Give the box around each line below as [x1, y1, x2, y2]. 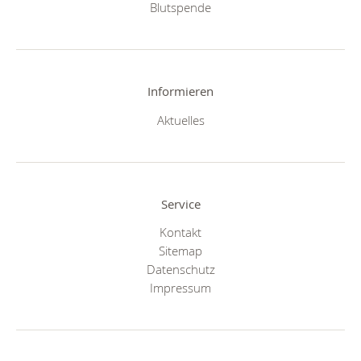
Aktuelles [156, 111, 205, 128]
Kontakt [160, 224, 201, 241]
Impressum [150, 280, 211, 297]
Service [160, 195, 201, 212]
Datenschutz [146, 261, 215, 278]
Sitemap [159, 243, 202, 259]
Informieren [147, 83, 214, 100]
